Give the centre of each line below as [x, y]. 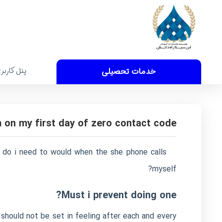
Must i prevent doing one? [119, 195]
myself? [164, 169]
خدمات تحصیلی [129, 72]
